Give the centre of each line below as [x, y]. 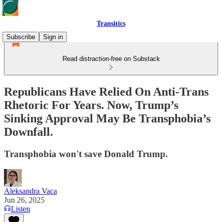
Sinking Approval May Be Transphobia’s [107, 118]
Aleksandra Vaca [30, 191]
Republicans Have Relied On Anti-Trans [106, 91]
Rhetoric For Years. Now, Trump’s [91, 105]
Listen [21, 209]
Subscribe [21, 37]
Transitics [111, 24]
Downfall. [28, 132]
